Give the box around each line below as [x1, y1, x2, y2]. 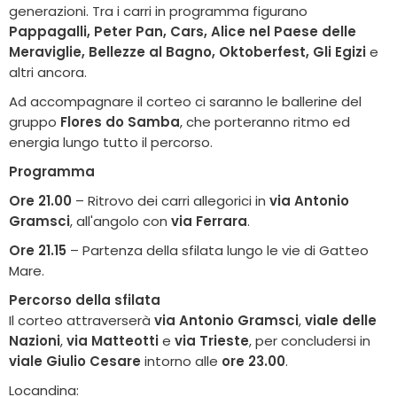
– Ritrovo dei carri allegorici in [72, 191, 269, 210]
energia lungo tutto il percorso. [9, 132, 213, 152]
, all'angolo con [70, 211, 171, 230]
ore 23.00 [222, 351, 285, 370]
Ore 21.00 [9, 191, 72, 210]
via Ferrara [171, 211, 247, 230]
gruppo [9, 112, 60, 131]
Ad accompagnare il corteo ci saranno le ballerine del [9, 91, 362, 111]
